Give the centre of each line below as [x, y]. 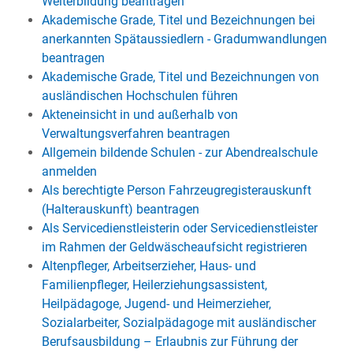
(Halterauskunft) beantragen [120, 209]
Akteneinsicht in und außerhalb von [139, 115]
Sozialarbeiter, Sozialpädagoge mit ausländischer [178, 323]
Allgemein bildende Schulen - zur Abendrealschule [179, 152]
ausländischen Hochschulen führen [139, 96]
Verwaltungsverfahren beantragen [136, 134]
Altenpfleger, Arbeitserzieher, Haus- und [149, 266]
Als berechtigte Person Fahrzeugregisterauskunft [176, 190]
